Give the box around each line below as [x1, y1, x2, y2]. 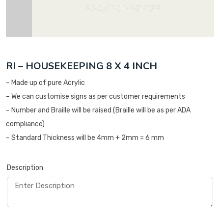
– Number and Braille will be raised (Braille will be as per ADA [6, 106, 191, 115]
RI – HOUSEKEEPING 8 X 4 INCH [6, 59, 157, 73]
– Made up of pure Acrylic [6, 79, 85, 87]
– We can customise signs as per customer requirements [6, 92, 185, 101]
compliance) [6, 120, 45, 129]
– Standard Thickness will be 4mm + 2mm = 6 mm [6, 134, 164, 142]
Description [7, 164, 43, 172]
